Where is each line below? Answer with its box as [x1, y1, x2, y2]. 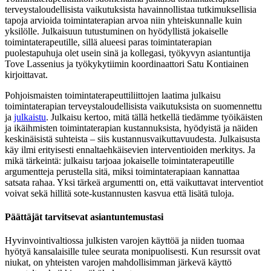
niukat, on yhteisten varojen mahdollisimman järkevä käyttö [5, 257, 232, 268]
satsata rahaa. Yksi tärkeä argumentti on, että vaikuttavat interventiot [5, 177, 263, 188]
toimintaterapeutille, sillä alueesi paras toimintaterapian [5, 36, 212, 47]
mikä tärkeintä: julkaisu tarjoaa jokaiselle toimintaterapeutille [5, 155, 234, 166]
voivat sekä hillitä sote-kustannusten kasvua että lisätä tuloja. [5, 188, 236, 198]
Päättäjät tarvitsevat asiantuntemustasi [5, 211, 165, 222]
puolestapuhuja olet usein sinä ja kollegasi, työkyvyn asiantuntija [5, 47, 250, 58]
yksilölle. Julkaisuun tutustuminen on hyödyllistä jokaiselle [5, 25, 228, 36]
